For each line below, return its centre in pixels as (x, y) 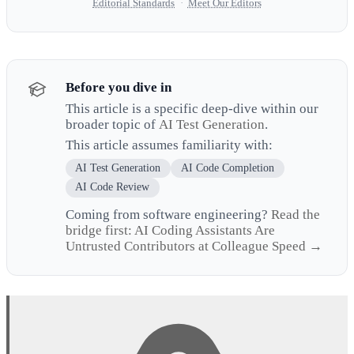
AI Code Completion (227, 168)
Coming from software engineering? (168, 215)
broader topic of (112, 124)
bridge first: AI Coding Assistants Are (170, 231)
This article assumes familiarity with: (169, 145)
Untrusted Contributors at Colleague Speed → (194, 247)
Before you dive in (118, 88)
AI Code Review (113, 187)
